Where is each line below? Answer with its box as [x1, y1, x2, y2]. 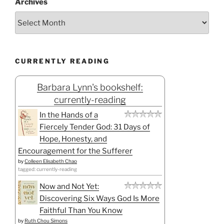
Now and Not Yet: [39, 181, 99, 191]
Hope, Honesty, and [39, 134, 107, 143]
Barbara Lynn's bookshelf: [37, 81, 143, 92]
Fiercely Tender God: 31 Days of [39, 122, 150, 131]
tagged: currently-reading [18, 165, 77, 172]
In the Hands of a [39, 110, 98, 119]
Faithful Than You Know [39, 205, 122, 215]
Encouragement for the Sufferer [18, 146, 132, 155]
